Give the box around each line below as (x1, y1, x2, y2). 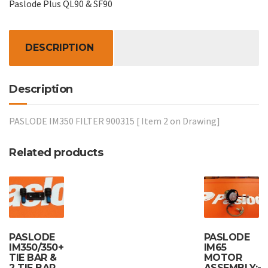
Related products (9, 145, 103, 159)
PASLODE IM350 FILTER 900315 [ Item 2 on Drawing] (9, 114, 220, 127)
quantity (8, 4, 45, 17)
